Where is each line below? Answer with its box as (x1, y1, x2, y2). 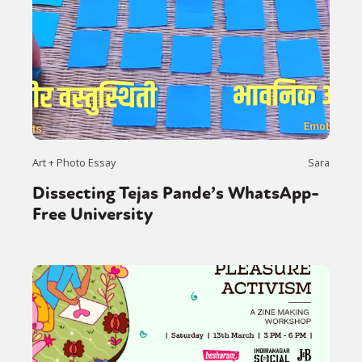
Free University (32, 203, 153, 226)
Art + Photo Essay (32, 155, 116, 170)
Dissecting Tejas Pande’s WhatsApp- (32, 182, 319, 205)
